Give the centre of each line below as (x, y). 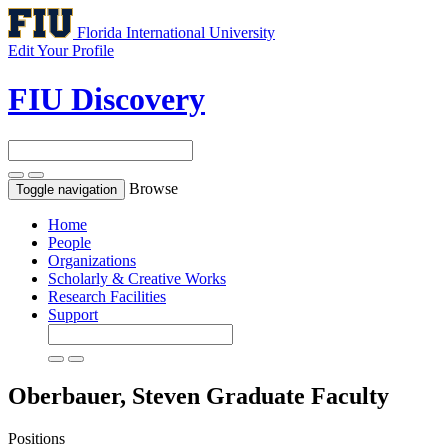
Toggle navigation (66, 189)
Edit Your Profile (61, 50)
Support (73, 314)
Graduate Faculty (297, 395)
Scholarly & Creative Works (137, 278)
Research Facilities (107, 296)
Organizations (92, 260)
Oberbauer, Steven (107, 395)
